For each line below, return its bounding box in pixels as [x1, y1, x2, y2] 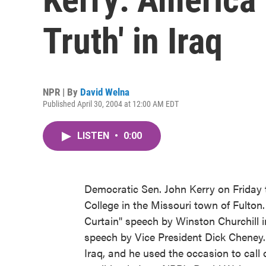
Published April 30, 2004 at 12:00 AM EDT [43, 99, 179, 109]
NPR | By [43, 86, 80, 98]
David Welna [80, 86, 129, 98]
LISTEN [77, 130, 112, 141]
